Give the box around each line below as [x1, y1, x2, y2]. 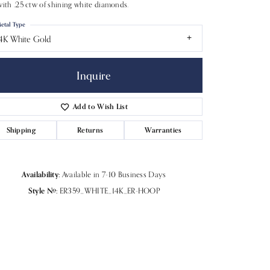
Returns [77, 125, 104, 135]
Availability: [22, 169, 60, 180]
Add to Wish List [73, 102, 128, 111]
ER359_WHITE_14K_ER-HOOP [59, 186, 160, 196]
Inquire [77, 69, 111, 83]
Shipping [6, 125, 36, 135]
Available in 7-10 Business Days [61, 170, 166, 180]
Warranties [145, 125, 182, 135]
